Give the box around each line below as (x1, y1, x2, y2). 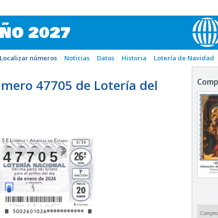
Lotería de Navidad (154, 54, 214, 62)
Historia (122, 54, 146, 62)
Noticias (64, 54, 90, 62)
